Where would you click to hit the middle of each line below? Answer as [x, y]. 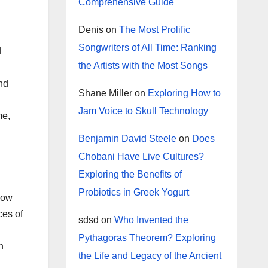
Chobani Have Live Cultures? [141, 156]
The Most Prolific [154, 30]
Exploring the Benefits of [130, 174]
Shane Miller [105, 93]
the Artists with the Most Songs [143, 66]
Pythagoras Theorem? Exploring [147, 238]
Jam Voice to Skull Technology [143, 111]
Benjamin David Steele [127, 138]
